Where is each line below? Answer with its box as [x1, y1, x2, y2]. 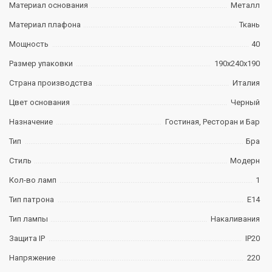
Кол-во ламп [9, 175, 56, 185]
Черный [230, 97, 260, 107]
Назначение [9, 117, 53, 126]
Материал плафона [9, 19, 81, 29]
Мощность [9, 39, 49, 49]
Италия [232, 78, 260, 87]
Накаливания [210, 214, 260, 223]
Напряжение [9, 253, 55, 262]
